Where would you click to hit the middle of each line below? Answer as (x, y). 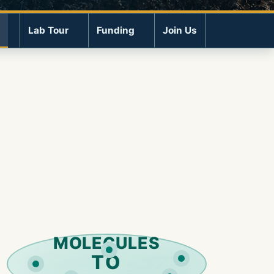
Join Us (180, 30)
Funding (116, 30)
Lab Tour (48, 30)
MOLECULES (107, 243)
